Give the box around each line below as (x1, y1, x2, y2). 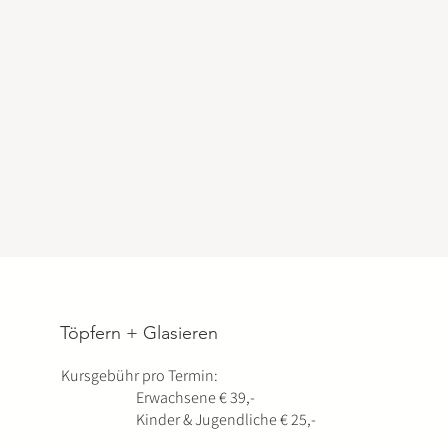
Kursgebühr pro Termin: (61, 365, 219, 386)
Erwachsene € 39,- (61, 387, 256, 408)
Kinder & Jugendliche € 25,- (61, 409, 317, 430)
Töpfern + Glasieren (60, 322, 219, 344)
